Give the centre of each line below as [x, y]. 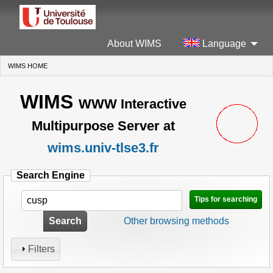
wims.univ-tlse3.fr [103, 147]
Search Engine [51, 175]
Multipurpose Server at [103, 126]
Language [223, 44]
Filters [42, 249]
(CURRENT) [67, 66]
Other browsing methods [176, 221]
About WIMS [134, 44]
